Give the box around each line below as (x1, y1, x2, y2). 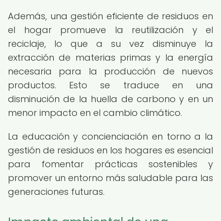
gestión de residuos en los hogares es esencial (8, 144, 213, 156)
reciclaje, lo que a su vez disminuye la (8, 37, 213, 50)
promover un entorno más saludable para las (8, 172, 213, 184)
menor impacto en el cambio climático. (8, 107, 182, 119)
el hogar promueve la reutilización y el (8, 24, 213, 36)
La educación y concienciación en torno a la (8, 130, 213, 143)
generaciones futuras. (8, 185, 105, 198)
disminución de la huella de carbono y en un (8, 93, 213, 105)
